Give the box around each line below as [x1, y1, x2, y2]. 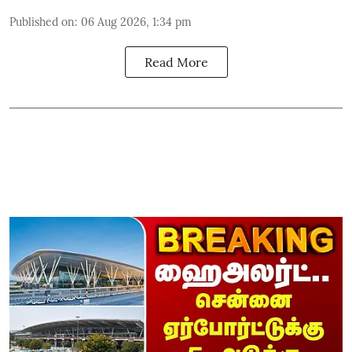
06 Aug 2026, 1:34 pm [81, 14, 192, 29]
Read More [144, 53, 208, 70]
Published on [9, 14, 75, 29]
